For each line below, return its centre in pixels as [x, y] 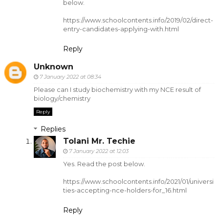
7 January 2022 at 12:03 [99, 151]
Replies [53, 129]
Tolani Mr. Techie [99, 141]
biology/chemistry [62, 99]
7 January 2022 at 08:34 [70, 77]
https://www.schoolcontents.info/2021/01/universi [138, 182]
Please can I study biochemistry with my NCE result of [117, 90]
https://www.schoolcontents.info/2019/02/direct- [138, 20]
